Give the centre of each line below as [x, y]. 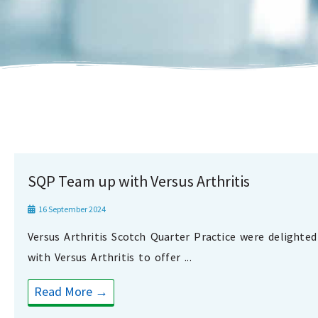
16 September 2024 [71, 209]
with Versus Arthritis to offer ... [110, 257]
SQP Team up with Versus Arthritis [139, 181]
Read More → [71, 292]
